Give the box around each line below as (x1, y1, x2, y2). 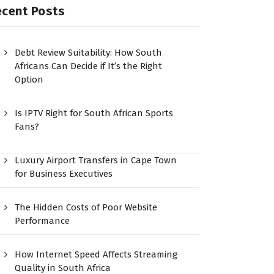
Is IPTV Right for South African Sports (15, 108, 174, 119)
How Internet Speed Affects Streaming (15, 249, 178, 261)
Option (15, 74, 44, 86)
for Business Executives (15, 168, 113, 180)
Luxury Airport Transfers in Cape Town (15, 155, 177, 166)
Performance (15, 215, 70, 227)
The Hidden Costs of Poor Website (15, 202, 158, 213)
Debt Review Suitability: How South (15, 47, 163, 59)
